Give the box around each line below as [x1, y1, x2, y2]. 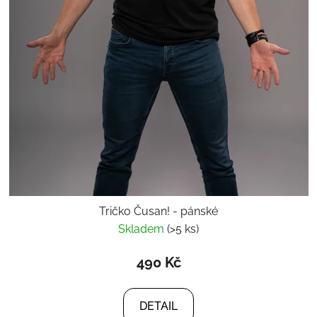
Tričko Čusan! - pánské [99, 204, 218, 218]
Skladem [118, 221, 167, 236]
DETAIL [139, 299, 178, 313]
